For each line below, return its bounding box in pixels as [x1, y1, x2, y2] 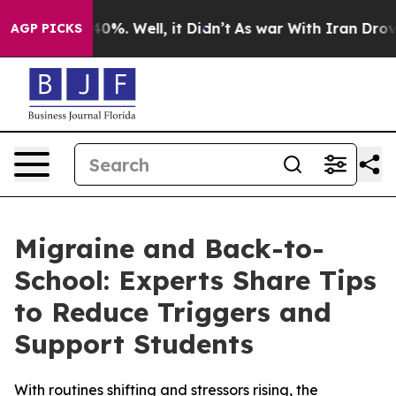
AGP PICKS [11, 20, 82, 36]
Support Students [14, 327, 254, 361]
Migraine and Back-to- [14, 232, 324, 265]
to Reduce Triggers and [14, 295, 331, 329]
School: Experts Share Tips [14, 263, 377, 297]
